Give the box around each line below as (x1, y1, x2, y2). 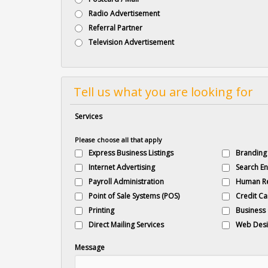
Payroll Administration (89, 176, 165, 187)
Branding (235, 148, 267, 158)
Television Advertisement (89, 37, 175, 47)
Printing (89, 205, 115, 215)
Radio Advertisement (89, 8, 160, 19)
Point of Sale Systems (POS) (89, 191, 180, 201)
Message (75, 242, 105, 252)
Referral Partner (89, 23, 143, 33)
